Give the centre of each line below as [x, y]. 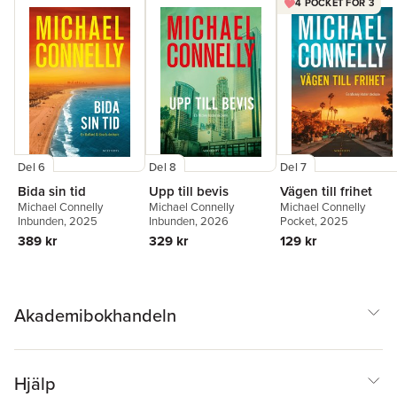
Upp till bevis [189, 191]
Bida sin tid [52, 191]
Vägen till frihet [326, 191]
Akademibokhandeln [95, 316]
